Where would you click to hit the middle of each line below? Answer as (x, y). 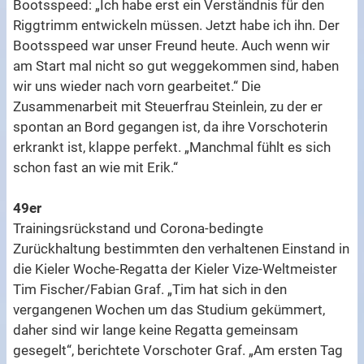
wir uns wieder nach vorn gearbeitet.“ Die (137, 86)
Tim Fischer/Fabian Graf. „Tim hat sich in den (150, 289)
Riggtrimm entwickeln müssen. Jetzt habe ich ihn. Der (177, 25)
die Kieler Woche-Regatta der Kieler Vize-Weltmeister (175, 269)
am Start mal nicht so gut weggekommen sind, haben (176, 65)
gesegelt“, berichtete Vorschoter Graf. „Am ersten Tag (178, 350)
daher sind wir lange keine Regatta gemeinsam (156, 329)
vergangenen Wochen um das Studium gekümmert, (169, 309)
